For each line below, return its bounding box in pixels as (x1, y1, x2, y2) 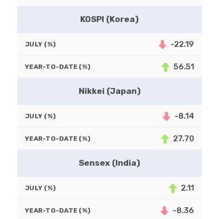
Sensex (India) (79, 158, 140, 168)
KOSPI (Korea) (80, 14, 139, 24)
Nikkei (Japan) (78, 86, 141, 96)
